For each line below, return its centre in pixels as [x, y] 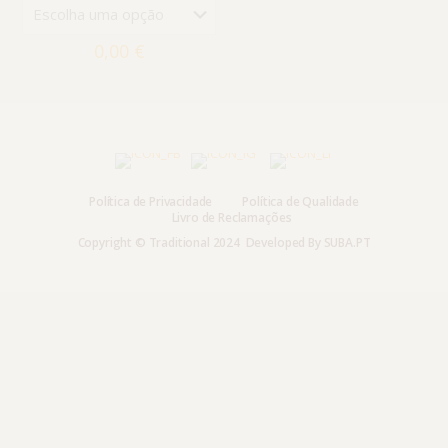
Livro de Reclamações [231, 217]
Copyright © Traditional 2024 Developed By [200, 242]
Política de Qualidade [300, 201]
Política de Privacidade [151, 201]
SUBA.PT [347, 242]
